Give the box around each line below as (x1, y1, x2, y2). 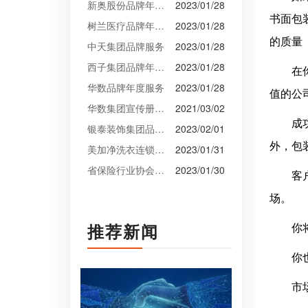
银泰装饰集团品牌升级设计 (155, 122, 164, 136)
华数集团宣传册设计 (155, 101, 164, 115)
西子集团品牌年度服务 (155, 60, 164, 74)
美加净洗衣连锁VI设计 (155, 142, 164, 157)
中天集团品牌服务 (87, 39, 164, 54)
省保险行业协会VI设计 (155, 163, 164, 177)
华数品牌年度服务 (87, 80, 164, 95)
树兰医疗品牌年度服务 (155, 19, 164, 33)
